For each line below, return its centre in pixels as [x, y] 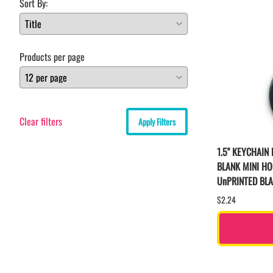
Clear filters [41, 122]
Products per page [52, 56]
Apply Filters [157, 121]
